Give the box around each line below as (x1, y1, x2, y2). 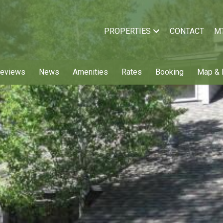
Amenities (73, 67, 108, 77)
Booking (155, 67, 184, 77)
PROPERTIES (104, 26, 153, 36)
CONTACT (170, 26, 204, 36)
